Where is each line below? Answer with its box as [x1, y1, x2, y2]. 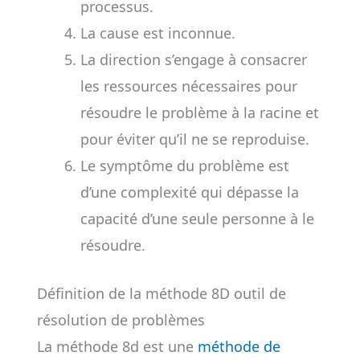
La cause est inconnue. [80, 23, 235, 43]
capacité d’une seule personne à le [80, 209, 314, 228]
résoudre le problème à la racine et [80, 103, 319, 122]
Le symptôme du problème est [80, 156, 289, 175]
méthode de [197, 337, 280, 356]
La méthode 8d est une [36, 337, 198, 356]
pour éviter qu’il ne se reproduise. [80, 129, 309, 149]
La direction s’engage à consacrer [80, 50, 307, 69]
